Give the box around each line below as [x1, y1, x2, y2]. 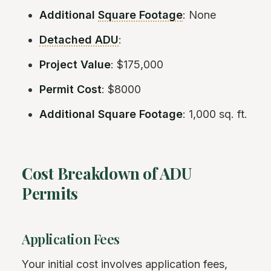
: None [183, 8, 217, 21]
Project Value [39, 57, 111, 71]
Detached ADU [39, 33, 119, 46]
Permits [22, 182, 79, 204]
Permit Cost [39, 82, 102, 96]
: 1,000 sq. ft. [183, 107, 248, 120]
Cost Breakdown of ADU [22, 162, 192, 184]
